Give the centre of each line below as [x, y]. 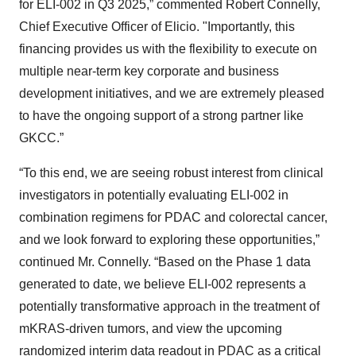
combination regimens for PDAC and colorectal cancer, [173, 217]
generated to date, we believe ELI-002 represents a [163, 284]
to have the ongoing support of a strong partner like [161, 116]
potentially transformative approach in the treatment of [169, 306]
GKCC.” [41, 138]
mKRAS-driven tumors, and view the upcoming [151, 329]
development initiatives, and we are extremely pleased [172, 93]
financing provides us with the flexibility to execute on [168, 49]
